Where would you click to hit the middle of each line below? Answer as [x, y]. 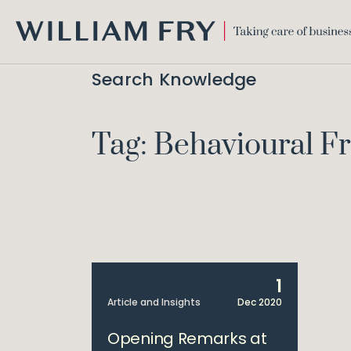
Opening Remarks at [187, 338]
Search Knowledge [174, 80]
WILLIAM [36, 48]
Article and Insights [154, 302]
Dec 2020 [259, 302]
